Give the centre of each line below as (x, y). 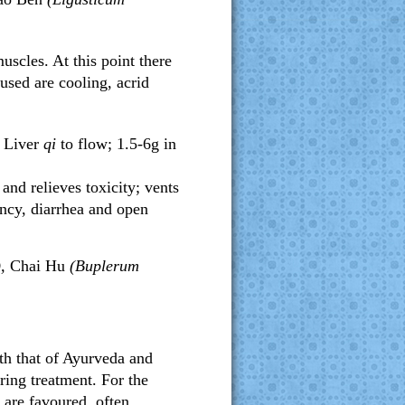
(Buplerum (102, 266)
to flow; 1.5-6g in (116, 144)
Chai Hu (38, 266)
